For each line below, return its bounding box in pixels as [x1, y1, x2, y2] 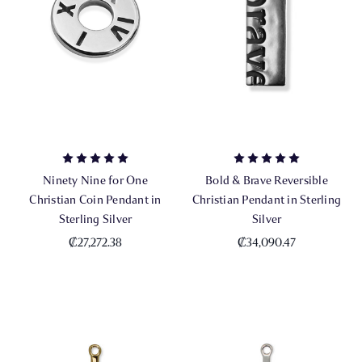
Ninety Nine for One [43, 173, 148, 188]
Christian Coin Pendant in [29, 192, 162, 208]
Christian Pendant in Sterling [192, 192, 342, 208]
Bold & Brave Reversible [205, 173, 328, 188]
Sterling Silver [58, 212, 133, 227]
